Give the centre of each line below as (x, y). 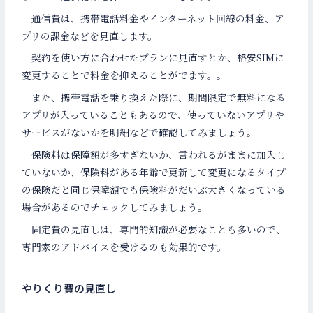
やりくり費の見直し (69, 288)
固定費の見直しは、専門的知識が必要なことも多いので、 (154, 229)
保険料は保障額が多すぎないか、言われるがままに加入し (154, 155)
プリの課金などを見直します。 (90, 35)
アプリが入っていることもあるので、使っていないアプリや (153, 115)
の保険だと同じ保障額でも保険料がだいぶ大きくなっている (154, 190)
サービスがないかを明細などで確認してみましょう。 (139, 132)
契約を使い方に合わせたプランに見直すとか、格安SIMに (153, 58)
